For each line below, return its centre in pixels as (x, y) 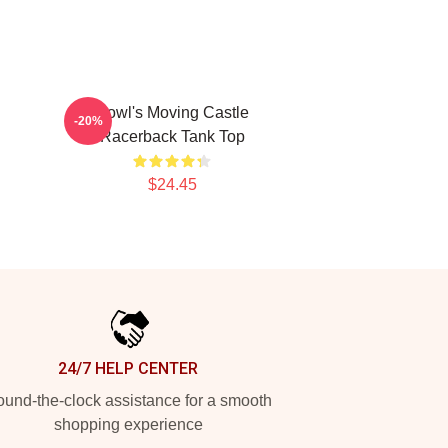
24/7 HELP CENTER (128, 368)
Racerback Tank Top (172, 136)
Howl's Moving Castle (172, 112)
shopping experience (128, 424)
